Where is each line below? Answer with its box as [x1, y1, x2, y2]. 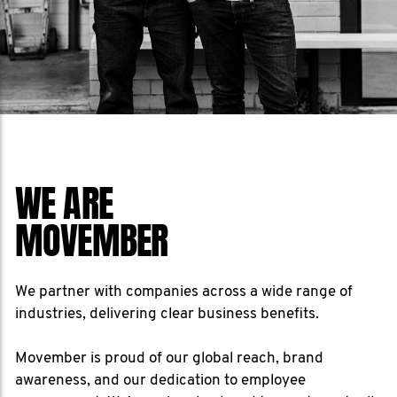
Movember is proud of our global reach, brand [15, 351, 323, 366]
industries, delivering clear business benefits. [15, 307, 319, 322]
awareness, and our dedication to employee [15, 373, 306, 388]
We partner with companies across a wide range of [15, 284, 353, 300]
